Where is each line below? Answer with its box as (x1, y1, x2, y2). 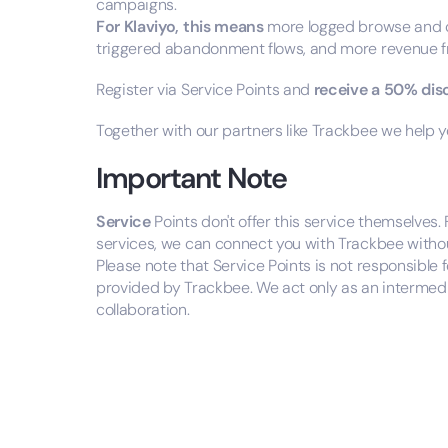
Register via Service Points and (95, 78, 314, 100)
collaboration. (95, 299, 190, 321)
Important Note (95, 159, 287, 198)
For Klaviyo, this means (95, 15, 264, 37)
